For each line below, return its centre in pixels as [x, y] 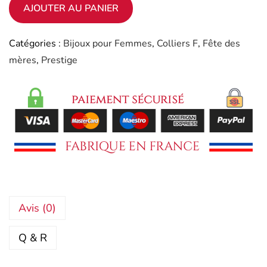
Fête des [221, 43]
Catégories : [36, 43]
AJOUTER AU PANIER [71, 8]
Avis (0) [37, 208]
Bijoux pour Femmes [108, 43]
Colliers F [177, 43]
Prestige [59, 60]
